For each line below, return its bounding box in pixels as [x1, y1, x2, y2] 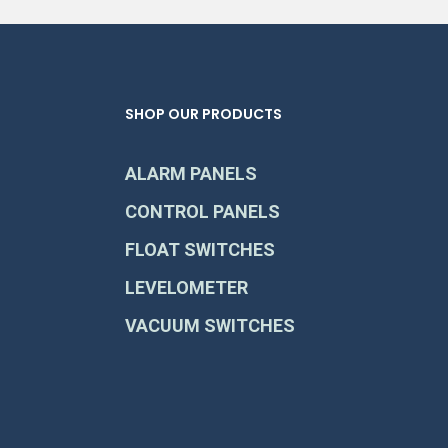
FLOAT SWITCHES [125, 239, 276, 260]
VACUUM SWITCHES [125, 315, 296, 336]
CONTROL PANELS [125, 201, 281, 222]
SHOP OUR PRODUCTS [125, 104, 283, 124]
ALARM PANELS [125, 163, 258, 184]
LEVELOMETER [125, 277, 249, 298]
